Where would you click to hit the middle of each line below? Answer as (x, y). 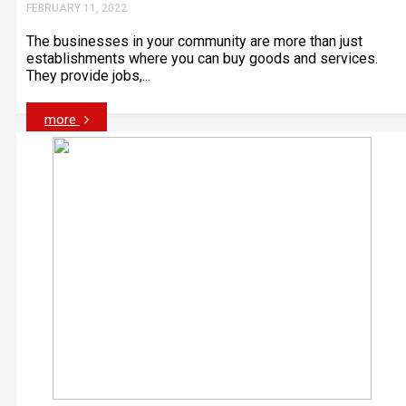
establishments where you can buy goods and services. (202, 58)
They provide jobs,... (88, 76)
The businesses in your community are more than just (194, 41)
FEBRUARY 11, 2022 (77, 8)
